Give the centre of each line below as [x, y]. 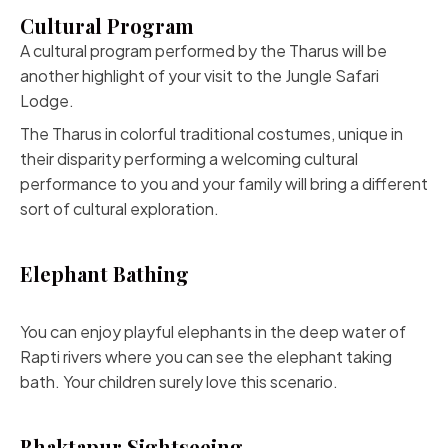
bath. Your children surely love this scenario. [179, 381]
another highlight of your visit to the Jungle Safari [199, 75]
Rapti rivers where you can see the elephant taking [206, 356]
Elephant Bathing [104, 273]
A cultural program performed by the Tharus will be [203, 50]
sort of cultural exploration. [119, 208]
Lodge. [47, 100]
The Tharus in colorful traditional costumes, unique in [211, 133]
